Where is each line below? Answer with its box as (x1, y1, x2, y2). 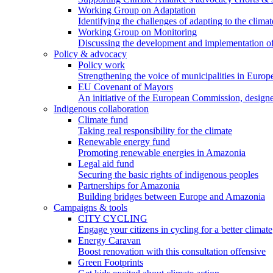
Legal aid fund (78, 158, 134, 169)
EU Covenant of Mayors (78, 82, 173, 92)
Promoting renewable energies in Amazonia (78, 147, 246, 158)
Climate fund (78, 115, 128, 125)
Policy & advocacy (54, 49, 127, 59)
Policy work (78, 60, 125, 70)
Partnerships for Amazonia (78, 180, 180, 191)
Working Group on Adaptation (78, 5, 196, 15)
